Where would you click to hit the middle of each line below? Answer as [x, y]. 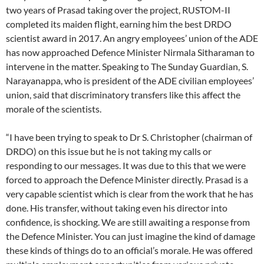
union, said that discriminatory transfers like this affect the [123, 94]
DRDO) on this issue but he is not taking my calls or [109, 151]
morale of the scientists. [54, 108]
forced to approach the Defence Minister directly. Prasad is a [127, 179]
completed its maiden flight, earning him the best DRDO [119, 24]
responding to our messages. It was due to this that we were [126, 165]
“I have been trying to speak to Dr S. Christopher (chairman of [129, 137]
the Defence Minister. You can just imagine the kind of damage [131, 236]
